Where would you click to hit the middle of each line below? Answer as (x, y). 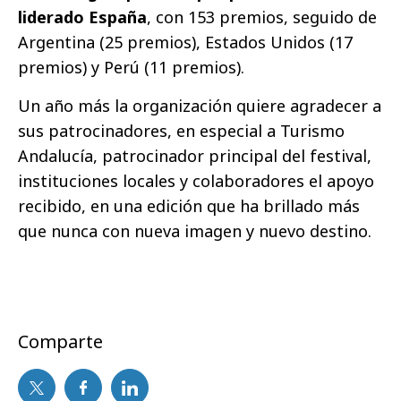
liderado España (82, 17)
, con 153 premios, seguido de (262, 17)
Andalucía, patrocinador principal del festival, (195, 156)
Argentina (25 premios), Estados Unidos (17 (185, 43)
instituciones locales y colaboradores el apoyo (196, 181)
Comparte (60, 342)
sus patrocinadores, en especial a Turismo (181, 131)
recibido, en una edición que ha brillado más (189, 206)
